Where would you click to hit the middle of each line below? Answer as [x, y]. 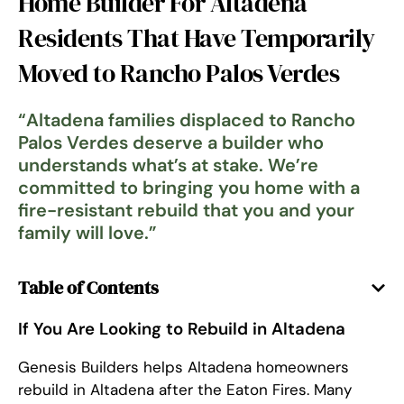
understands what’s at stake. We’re [168, 165]
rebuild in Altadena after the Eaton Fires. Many [185, 390]
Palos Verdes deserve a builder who [171, 142]
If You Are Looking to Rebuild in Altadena [182, 329]
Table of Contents [88, 288]
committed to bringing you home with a [189, 188]
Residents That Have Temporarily [197, 38]
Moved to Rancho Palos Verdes [179, 73]
